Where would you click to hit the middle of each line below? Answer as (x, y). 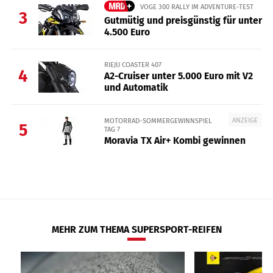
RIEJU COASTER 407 (133, 64)
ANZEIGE (245, 120)
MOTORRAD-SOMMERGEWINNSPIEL (158, 120)
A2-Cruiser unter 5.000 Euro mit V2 (178, 76)
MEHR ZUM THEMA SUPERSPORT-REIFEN (136, 230)
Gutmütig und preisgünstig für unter (183, 20)
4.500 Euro (127, 32)
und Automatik (136, 88)
